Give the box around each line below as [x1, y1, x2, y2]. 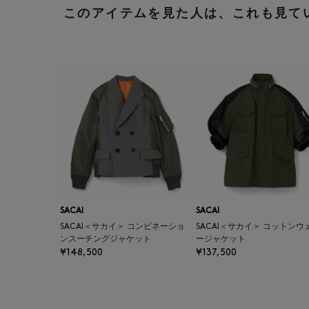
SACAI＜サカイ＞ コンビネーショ [60, 222, 185, 231]
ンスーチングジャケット [60, 235, 151, 243]
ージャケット [195, 235, 246, 243]
